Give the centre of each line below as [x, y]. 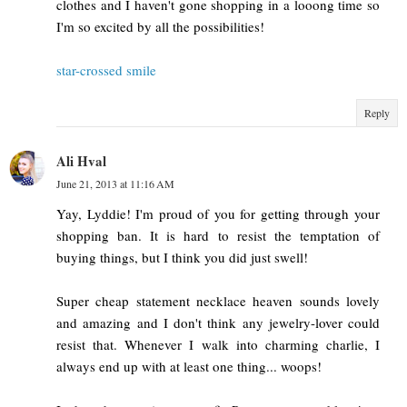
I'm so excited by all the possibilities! [160, 27]
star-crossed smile [106, 70]
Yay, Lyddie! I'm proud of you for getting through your [218, 214]
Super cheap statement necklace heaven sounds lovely [218, 301]
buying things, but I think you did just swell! [182, 258]
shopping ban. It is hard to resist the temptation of [218, 236]
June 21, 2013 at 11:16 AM [115, 184]
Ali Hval [81, 161]
